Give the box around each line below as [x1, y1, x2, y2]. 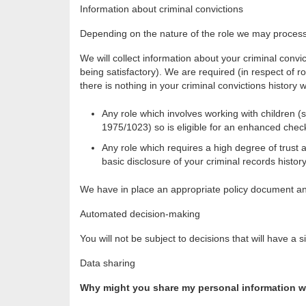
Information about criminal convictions [80, 3, 243, 15]
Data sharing [80, 258, 135, 269]
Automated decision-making [80, 208, 200, 220]
